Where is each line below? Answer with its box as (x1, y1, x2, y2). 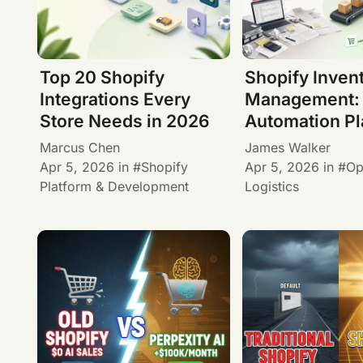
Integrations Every (39, 89, 190, 110)
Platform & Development (39, 177, 189, 194)
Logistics (245, 177, 300, 194)
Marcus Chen (39, 139, 120, 156)
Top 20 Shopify (39, 67, 164, 88)
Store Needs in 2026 (39, 111, 210, 132)
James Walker (245, 139, 331, 156)
